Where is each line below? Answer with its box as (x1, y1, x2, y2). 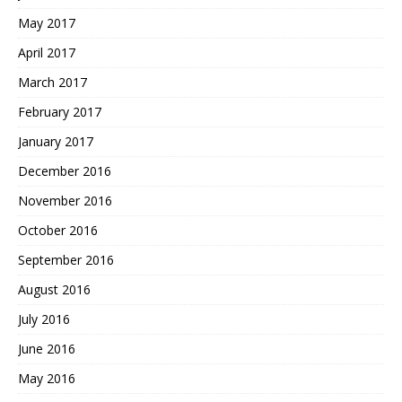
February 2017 (18, 102, 101, 120)
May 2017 (18, 13, 75, 31)
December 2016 (18, 162, 111, 179)
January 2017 (18, 132, 93, 150)
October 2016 (18, 221, 98, 239)
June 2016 (18, 339, 75, 357)
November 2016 (18, 191, 112, 209)
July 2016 (18, 310, 70, 328)
